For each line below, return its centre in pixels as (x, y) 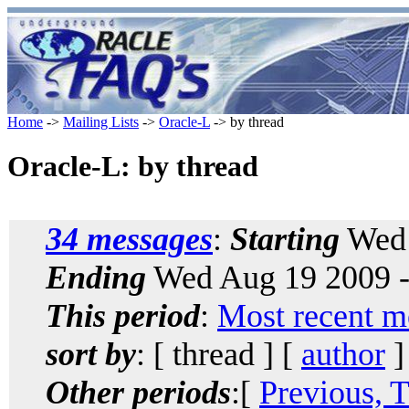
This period (123, 315)
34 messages (129, 239)
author (343, 354)
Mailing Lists (101, 122)
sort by (91, 354)
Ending (96, 277)
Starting (285, 239)
